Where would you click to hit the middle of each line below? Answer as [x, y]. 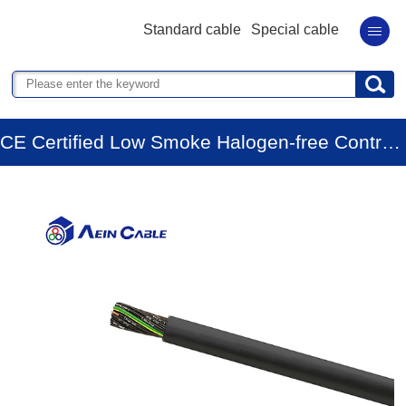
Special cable [295, 29]
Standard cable [192, 29]
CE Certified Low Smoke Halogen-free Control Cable [391, 142]
